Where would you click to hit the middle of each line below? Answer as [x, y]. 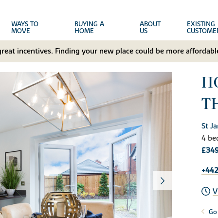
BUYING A [89, 24]
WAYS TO [25, 24]
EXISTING [201, 24]
